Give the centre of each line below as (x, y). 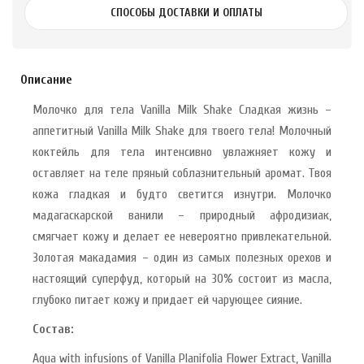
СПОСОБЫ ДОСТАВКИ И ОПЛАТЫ (186, 13)
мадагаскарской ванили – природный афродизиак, (182, 216)
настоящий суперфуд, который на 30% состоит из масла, (182, 279)
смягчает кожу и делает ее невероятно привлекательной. (182, 237)
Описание (46, 80)
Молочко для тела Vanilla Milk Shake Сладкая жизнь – (182, 110)
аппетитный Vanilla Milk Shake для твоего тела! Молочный (182, 131)
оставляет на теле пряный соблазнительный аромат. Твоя (182, 173)
